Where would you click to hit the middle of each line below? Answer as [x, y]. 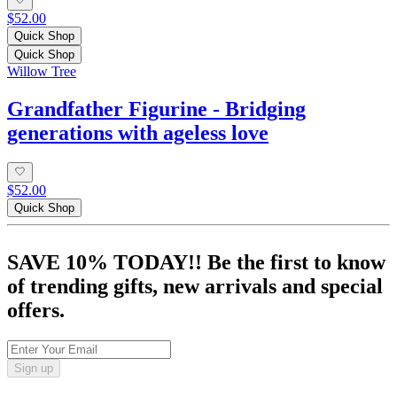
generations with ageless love [138, 132]
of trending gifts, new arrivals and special [195, 286]
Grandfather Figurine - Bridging [156, 109]
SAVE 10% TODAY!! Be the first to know [196, 262]
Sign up [34, 368]
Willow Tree [42, 71]
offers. [36, 310]
